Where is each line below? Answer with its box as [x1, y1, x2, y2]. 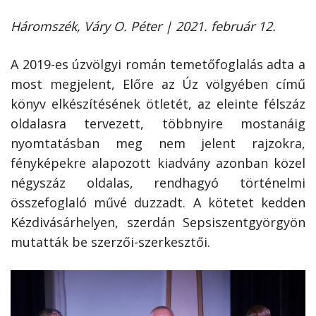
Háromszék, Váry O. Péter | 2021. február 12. [11, 18, 276, 35]
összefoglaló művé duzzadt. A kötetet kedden [11, 194, 305, 212]
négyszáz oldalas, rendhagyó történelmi [11, 174, 305, 192]
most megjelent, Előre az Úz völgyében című [11, 75, 305, 93]
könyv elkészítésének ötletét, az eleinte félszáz [11, 95, 305, 113]
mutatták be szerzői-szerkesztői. [11, 233, 210, 251]
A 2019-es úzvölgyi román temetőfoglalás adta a [11, 56, 305, 73]
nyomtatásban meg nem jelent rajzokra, [11, 135, 305, 152]
